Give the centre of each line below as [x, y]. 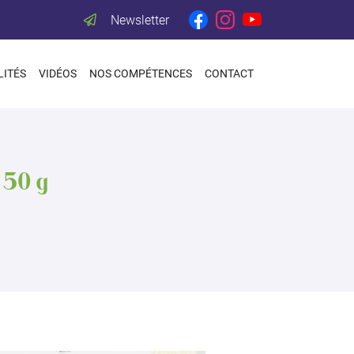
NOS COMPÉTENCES [141, 74]
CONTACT [229, 74]
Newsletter [140, 20]
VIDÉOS [58, 74]
